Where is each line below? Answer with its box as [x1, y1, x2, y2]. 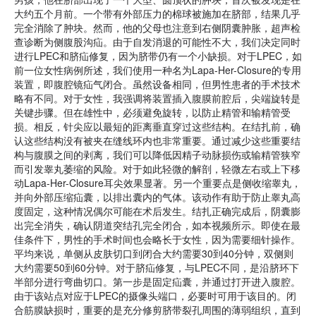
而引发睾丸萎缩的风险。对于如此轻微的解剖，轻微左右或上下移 [14, 162, 300, 176]
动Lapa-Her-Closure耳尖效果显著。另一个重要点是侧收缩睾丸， [14, 176, 301, 190]
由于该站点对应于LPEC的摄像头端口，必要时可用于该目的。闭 [14, 288, 296, 303]
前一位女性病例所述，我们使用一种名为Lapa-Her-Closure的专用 [14, 63, 301, 77]
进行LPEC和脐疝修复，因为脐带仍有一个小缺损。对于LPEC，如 [14, 49, 302, 63]
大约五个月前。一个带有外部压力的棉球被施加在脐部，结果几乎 [14, 6, 300, 20]
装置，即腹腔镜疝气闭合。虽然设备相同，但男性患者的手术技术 [14, 77, 300, 91]
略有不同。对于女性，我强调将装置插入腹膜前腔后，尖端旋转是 [14, 91, 300, 105]
